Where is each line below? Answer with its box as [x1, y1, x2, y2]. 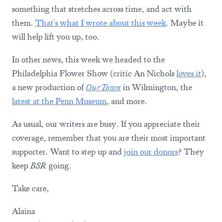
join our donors [124, 146, 178, 157]
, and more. [107, 96, 147, 107]
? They [178, 146, 204, 157]
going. [47, 160, 71, 171]
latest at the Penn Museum [12, 96, 107, 107]
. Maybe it [166, 17, 204, 28]
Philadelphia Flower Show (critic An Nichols [12, 68, 176, 79]
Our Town [86, 82, 121, 93]
